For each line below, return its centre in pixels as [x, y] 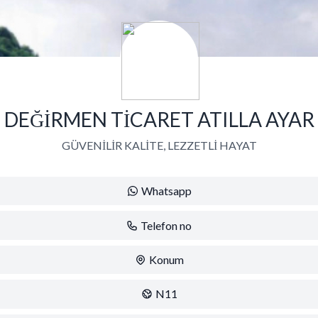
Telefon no [166, 225]
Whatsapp [166, 191]
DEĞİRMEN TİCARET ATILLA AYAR [159, 119]
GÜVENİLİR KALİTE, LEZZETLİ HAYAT [159, 145]
